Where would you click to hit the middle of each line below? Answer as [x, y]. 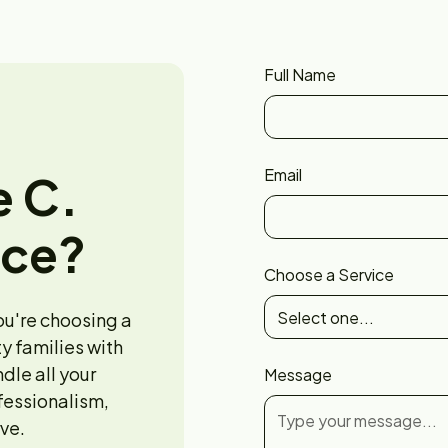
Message [298, 374]
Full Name [300, 74]
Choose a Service [329, 274]
